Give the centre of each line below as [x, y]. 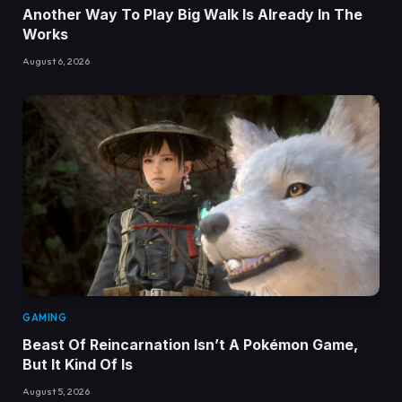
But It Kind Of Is [78, 365]
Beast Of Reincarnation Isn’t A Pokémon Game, [190, 345]
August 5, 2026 [56, 392]
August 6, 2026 [56, 61]
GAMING [45, 318]
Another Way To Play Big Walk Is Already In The [192, 15]
